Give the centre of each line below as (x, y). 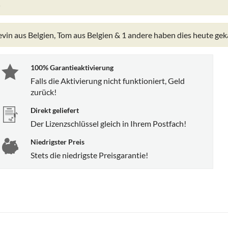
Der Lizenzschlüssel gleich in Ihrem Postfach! (108, 123)
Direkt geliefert (55, 110)
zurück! (44, 92)
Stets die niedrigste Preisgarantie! (89, 155)
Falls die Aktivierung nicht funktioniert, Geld (108, 80)
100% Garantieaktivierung (72, 67)
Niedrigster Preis (58, 141)
